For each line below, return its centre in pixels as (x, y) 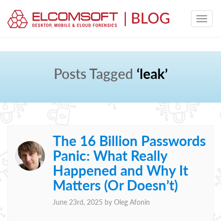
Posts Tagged (93, 74)
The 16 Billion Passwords (129, 141)
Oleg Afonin (132, 202)
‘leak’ (152, 74)
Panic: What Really (110, 155)
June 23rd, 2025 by (83, 202)
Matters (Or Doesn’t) (115, 185)
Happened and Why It (120, 170)
